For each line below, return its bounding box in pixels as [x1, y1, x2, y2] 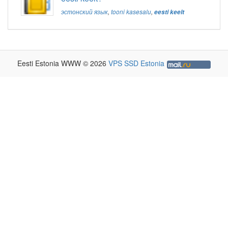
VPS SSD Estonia [108, 58, 164, 69]
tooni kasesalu [111, 8, 151, 16]
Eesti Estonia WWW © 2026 [17, 58, 108, 69]
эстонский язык [61, 8, 108, 16]
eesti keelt [154, 8, 184, 17]
